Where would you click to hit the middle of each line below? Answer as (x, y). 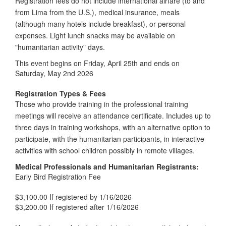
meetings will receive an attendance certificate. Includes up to (113, 115)
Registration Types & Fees (61, 93)
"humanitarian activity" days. (60, 47)
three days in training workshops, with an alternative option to (113, 127)
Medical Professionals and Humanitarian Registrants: (107, 166)
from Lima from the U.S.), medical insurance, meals (97, 12)
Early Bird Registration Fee (58, 176)
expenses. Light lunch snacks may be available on (95, 35)
